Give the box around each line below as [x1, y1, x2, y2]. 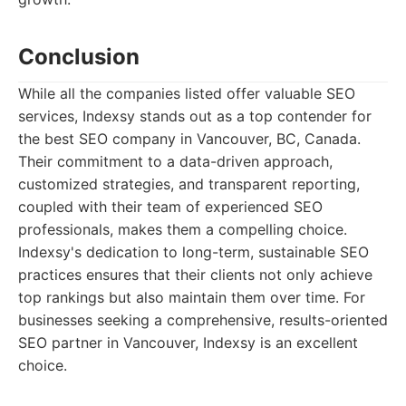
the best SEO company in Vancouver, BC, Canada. [18, 130, 361, 148]
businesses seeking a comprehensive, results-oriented [18, 311, 388, 329]
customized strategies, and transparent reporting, [18, 175, 360, 193]
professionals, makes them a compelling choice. [18, 220, 347, 238]
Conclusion [18, 43, 140, 70]
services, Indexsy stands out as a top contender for [18, 107, 372, 125]
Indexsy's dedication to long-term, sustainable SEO [18, 243, 369, 261]
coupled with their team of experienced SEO [18, 198, 323, 216]
